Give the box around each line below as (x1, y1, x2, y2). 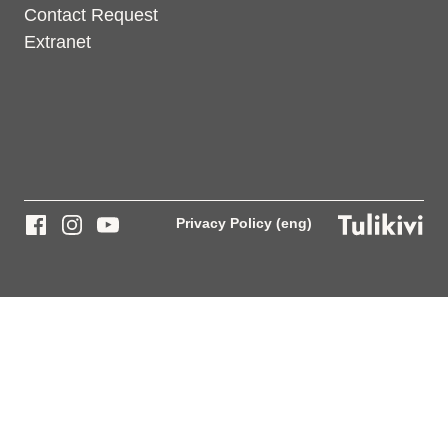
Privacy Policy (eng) (176, 215, 312, 231)
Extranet (24, 32, 91, 52)
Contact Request (24, 5, 158, 25)
